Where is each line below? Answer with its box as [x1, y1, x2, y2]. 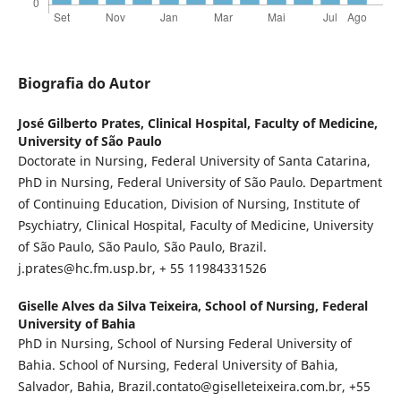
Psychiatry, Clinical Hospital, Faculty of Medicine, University [17, 217, 373, 235]
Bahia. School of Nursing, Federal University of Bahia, [17, 356, 338, 374]
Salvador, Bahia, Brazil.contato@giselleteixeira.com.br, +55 [17, 378, 371, 396]
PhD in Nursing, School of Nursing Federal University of [17, 335, 352, 353]
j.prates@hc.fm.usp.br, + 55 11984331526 [17, 260, 267, 277]
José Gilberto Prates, [17, 115, 148, 132]
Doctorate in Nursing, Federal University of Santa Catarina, [17, 152, 371, 170]
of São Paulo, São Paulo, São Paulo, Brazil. [17, 238, 267, 256]
